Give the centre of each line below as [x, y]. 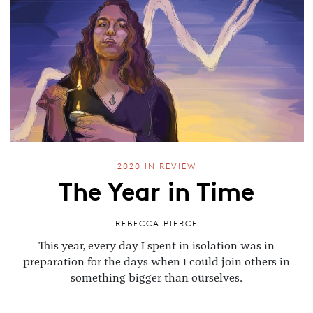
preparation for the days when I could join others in [156, 262]
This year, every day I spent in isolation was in [156, 246]
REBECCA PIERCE [156, 223]
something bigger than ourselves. [156, 278]
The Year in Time [156, 190]
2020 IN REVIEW [156, 166]
